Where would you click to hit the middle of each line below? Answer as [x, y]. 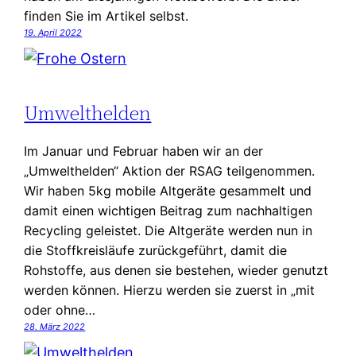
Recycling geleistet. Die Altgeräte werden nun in [168, 230]
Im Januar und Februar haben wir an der [144, 151]
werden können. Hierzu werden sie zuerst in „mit [170, 290]
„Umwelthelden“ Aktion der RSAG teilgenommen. [170, 170]
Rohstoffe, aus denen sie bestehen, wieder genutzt [176, 270]
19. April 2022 [53, 33]
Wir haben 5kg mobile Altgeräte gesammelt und [168, 190]
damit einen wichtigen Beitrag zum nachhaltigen [168, 210]
